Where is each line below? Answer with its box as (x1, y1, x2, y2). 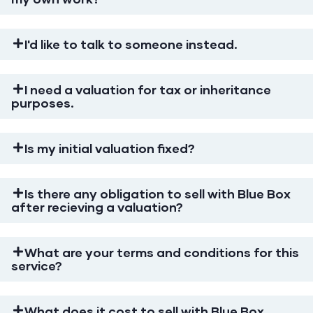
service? (11, 258, 62, 273)
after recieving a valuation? (11, 199, 183, 214)
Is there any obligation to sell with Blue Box (24, 186, 291, 201)
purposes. (11, 95, 74, 110)
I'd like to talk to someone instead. (24, 36, 238, 52)
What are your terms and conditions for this (24, 245, 300, 260)
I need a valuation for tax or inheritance (24, 82, 272, 97)
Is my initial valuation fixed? (24, 140, 196, 156)
